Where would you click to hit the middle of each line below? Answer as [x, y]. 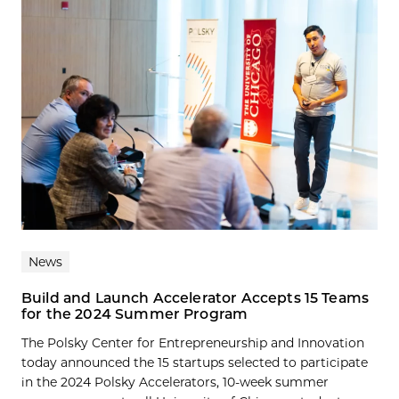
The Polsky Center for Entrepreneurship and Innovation [193, 342]
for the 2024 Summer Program [135, 313]
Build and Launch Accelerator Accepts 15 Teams [195, 297]
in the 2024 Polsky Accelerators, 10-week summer [175, 382]
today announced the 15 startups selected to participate [195, 362]
